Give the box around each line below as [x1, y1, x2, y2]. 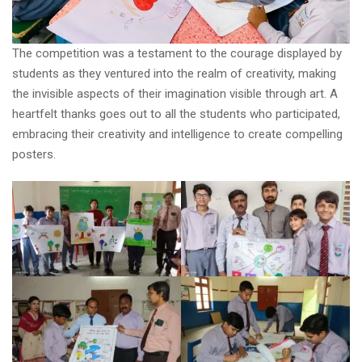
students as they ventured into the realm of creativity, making [12, 65, 336, 81]
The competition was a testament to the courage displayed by [12, 45, 342, 61]
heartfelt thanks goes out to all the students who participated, [12, 106, 340, 121]
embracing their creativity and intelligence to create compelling [12, 126, 343, 141]
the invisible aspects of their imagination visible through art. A [12, 86, 338, 101]
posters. [12, 146, 56, 162]
